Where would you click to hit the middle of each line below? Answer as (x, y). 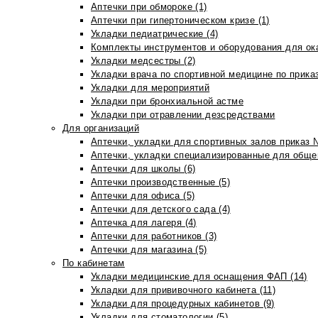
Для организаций (101, 128)
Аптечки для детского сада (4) (161, 209)
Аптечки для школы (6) (143, 169)
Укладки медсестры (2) (143, 61)
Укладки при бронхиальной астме (167, 101)
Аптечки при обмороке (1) (149, 7)
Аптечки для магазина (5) (149, 250)
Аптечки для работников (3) (154, 236)
